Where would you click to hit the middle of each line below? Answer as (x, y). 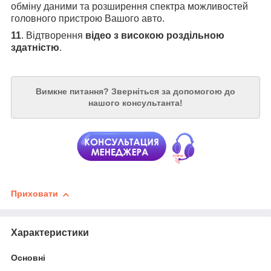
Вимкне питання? (73, 91)
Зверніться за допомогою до (173, 91)
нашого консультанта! (135, 103)
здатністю (35, 47)
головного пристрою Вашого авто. (88, 18)
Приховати (34, 194)
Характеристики (50, 233)
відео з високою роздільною (155, 35)
